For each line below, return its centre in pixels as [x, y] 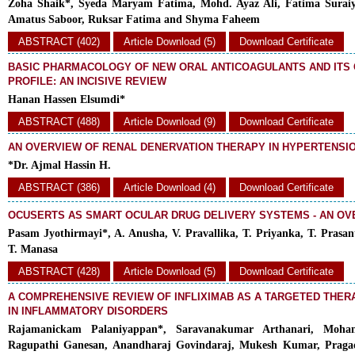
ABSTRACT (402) [59, 42]
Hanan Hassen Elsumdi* [68, 99]
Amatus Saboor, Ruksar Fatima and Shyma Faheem [134, 19]
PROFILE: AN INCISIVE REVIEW [87, 81]
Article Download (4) [170, 187]
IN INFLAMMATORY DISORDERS [88, 311]
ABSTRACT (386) [59, 187]
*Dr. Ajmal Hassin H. [59, 165]
